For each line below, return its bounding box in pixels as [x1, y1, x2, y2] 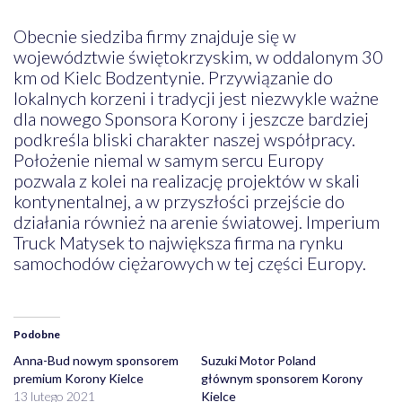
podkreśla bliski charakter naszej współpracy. [13, 127, 355, 150]
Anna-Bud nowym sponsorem [13, 352, 179, 368]
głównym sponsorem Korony [201, 370, 363, 386]
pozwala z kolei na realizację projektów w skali [13, 169, 360, 191]
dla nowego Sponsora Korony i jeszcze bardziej [13, 107, 369, 129]
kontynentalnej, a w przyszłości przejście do [13, 189, 345, 212]
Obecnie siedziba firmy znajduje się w [13, 24, 296, 47]
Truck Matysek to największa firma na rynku [13, 231, 344, 253]
